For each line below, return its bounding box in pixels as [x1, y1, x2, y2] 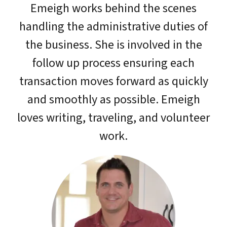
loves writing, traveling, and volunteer [17, 108, 210, 127]
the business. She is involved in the [25, 35, 202, 54]
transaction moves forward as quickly [19, 72, 208, 90]
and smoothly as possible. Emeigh [27, 90, 200, 108]
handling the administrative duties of [19, 17, 208, 35]
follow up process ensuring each [32, 54, 195, 72]
